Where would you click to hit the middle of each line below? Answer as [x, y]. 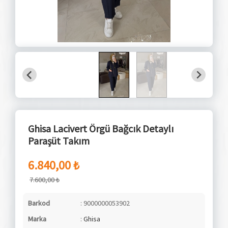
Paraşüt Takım [59, 141]
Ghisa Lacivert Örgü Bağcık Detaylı [101, 129]
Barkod [39, 203]
